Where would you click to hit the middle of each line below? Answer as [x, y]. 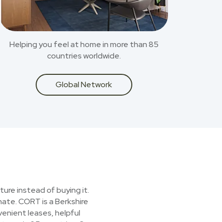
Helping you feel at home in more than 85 [84, 44]
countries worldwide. [84, 56]
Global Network [84, 84]
